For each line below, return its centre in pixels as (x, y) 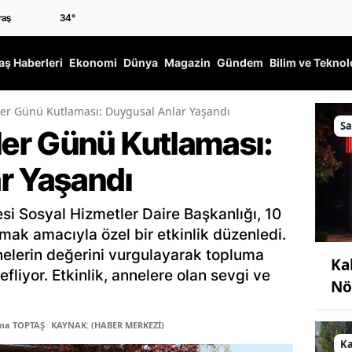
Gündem (240, 63)
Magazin (187, 63)
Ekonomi (93, 63)
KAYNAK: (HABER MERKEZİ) (108, 325)
